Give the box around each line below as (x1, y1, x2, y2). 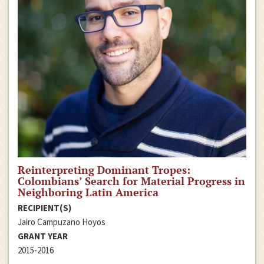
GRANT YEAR (18, 230, 68, 242)
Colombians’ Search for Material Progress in (18, 173, 245, 188)
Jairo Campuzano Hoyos (18, 216, 105, 227)
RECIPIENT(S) (18, 202, 71, 213)
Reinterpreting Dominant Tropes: (18, 162, 190, 177)
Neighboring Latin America (18, 184, 159, 199)
